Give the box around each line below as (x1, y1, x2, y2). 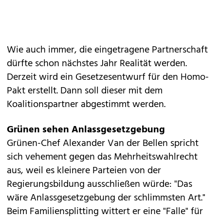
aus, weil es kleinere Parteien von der (7, 163, 161, 179)
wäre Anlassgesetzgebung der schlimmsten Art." (7, 190, 205, 206)
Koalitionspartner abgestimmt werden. (7, 97, 165, 113)
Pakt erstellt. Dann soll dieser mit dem (7, 83, 163, 99)
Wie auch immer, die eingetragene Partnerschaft (7, 42, 208, 58)
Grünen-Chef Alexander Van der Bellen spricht (7, 136, 199, 152)
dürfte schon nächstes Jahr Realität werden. (7, 56, 187, 72)
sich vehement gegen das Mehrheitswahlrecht (7, 149, 198, 165)
